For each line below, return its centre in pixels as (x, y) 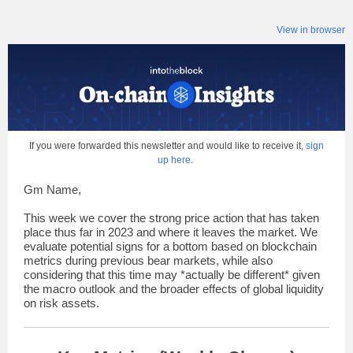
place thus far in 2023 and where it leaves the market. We (171, 232)
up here (174, 160)
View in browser (311, 30)
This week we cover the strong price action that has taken (171, 218)
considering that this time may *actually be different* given (172, 275)
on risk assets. (63, 303)
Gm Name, (52, 190)
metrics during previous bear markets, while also (148, 260)
